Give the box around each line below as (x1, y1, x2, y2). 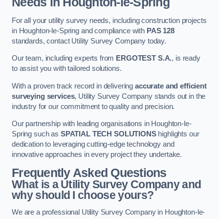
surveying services (12, 92, 75, 100)
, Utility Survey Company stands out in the (74, 92, 206, 100)
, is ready (172, 54, 200, 63)
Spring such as (12, 130, 61, 138)
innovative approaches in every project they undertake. (12, 151, 182, 159)
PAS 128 (146, 26, 175, 35)
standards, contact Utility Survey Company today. (12, 37, 167, 45)
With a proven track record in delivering (12, 82, 135, 90)
